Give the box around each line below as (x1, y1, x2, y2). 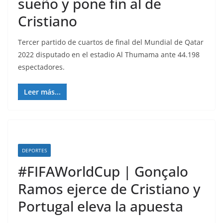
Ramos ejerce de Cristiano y (18, 179, 201, 198)
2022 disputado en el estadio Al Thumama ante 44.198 (18, 50, 200, 59)
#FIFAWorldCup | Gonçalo (18, 162, 188, 181)
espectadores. (18, 62, 65, 72)
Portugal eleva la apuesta (18, 197, 183, 216)
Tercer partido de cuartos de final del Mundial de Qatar (18, 37, 204, 47)
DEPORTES (22, 147, 47, 154)
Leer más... (24, 87, 61, 97)
